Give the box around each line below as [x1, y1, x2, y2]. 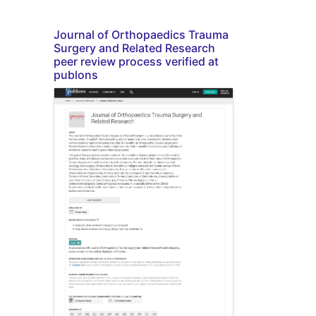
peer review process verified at [54, 54, 219, 68]
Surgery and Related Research [54, 40, 215, 55]
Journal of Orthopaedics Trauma [54, 27, 229, 42]
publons [54, 67, 98, 82]
